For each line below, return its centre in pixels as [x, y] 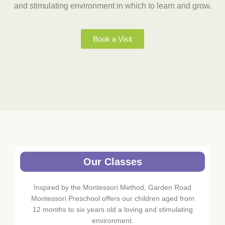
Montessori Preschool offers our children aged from [113, 199]
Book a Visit [113, 39]
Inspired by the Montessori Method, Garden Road [113, 188]
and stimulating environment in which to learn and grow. [113, 6]
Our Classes [113, 162]
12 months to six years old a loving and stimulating [113, 210]
